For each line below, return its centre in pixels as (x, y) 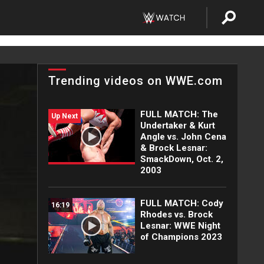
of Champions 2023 (181, 237)
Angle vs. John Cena (183, 137)
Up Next (65, 116)
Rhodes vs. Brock (176, 214)
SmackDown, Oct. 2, (181, 159)
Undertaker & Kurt (177, 126)
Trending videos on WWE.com (136, 81)
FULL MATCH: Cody (181, 203)
